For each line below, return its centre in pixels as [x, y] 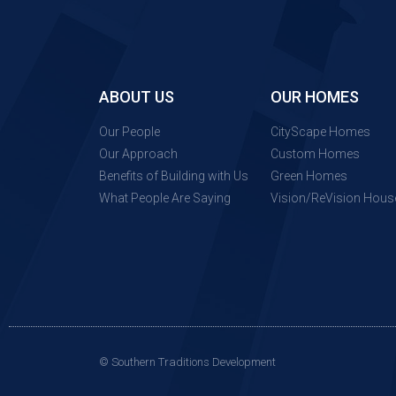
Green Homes [308, 176]
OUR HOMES [314, 97]
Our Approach [138, 154]
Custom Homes [315, 154]
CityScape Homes [320, 132]
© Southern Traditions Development [187, 362]
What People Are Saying [165, 198]
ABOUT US [137, 97]
